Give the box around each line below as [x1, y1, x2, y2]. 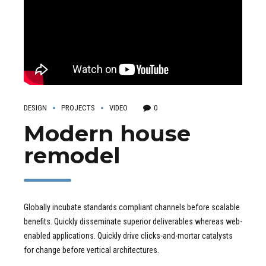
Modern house [24, 120, 191, 147]
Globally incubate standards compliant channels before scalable [24, 202, 240, 213]
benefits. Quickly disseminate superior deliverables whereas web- [24, 217, 242, 227]
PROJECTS [61, 103, 95, 113]
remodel [24, 142, 121, 169]
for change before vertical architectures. [24, 245, 159, 255]
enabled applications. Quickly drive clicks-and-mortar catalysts [24, 231, 233, 241]
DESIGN [24, 103, 47, 113]
